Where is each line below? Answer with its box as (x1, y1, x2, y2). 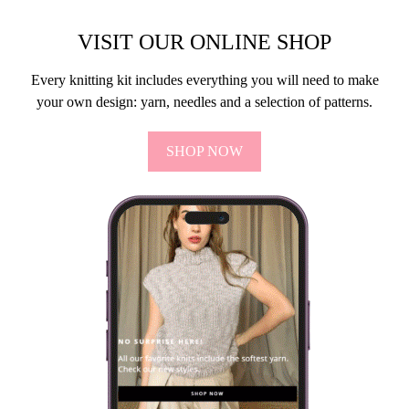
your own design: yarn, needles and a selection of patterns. (37, 94, 372, 110)
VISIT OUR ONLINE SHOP (78, 30, 331, 54)
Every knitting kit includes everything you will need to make (30, 72, 379, 88)
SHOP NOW (166, 143, 243, 159)
